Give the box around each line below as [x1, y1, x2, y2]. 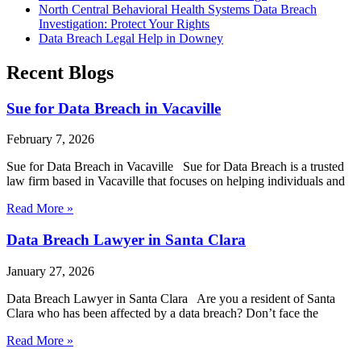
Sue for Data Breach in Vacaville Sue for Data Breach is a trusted [6, 160, 344, 174]
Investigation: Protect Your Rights [39, 16, 210, 31]
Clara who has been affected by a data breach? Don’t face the [6, 305, 318, 320]
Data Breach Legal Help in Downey [39, 31, 223, 45]
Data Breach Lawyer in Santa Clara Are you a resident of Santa [6, 291, 335, 305]
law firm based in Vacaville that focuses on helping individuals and [6, 174, 345, 189]
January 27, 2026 [6, 263, 94, 278]
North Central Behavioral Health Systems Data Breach [39, 2, 317, 16]
